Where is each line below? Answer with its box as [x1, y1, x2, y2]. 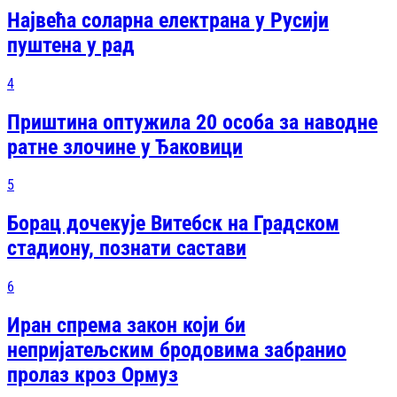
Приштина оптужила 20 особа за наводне [7, 109, 378, 135]
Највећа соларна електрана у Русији [7, 7, 329, 33]
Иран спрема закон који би [7, 313, 245, 339]
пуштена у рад [7, 32, 135, 58]
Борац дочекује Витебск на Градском [7, 211, 339, 237]
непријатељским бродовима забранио [7, 338, 346, 363]
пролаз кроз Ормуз [7, 362, 178, 388]
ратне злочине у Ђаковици [7, 134, 243, 160]
